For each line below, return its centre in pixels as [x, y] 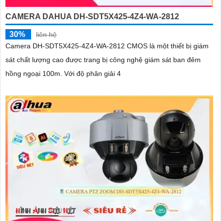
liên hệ [46, 35]
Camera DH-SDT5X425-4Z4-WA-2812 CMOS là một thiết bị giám [107, 46]
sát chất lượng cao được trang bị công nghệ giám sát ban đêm [103, 60]
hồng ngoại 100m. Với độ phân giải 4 [92, 74]
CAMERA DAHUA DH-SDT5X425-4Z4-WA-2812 [92, 17]
